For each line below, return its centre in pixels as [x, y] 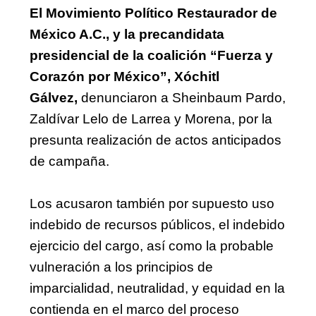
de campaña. [69, 161]
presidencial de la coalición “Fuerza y [151, 55]
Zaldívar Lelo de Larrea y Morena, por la [151, 119]
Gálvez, [55, 97]
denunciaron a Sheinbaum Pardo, [183, 97]
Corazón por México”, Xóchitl [124, 76]
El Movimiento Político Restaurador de [153, 13]
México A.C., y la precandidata [127, 34]
